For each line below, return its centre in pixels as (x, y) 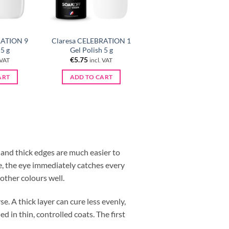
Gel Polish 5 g (91, 50)
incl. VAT (101, 60)
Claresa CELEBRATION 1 (91, 40)
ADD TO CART (91, 77)
